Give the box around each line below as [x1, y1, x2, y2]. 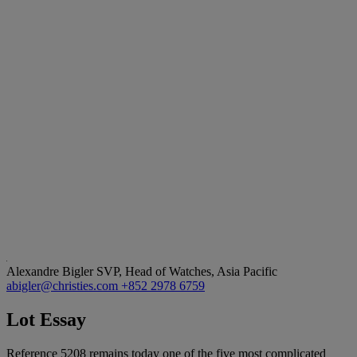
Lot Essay [6, 308, 86, 330]
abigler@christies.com [6, 278, 121, 292]
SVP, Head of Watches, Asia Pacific [96, 264, 277, 278]
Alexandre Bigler [6, 264, 96, 278]
